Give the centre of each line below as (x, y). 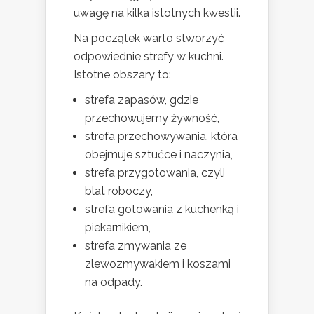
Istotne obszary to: (122, 75)
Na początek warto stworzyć (149, 39)
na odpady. (114, 282)
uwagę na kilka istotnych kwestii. (157, 13)
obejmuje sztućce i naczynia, (159, 155)
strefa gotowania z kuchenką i (162, 210)
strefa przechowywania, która (161, 137)
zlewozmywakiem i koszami (158, 264)
